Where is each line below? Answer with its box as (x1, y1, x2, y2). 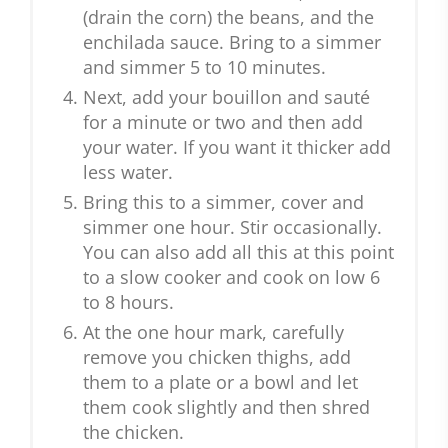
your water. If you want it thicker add (83, 135, 391, 160)
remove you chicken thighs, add (83, 345, 351, 370)
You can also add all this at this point (83, 240, 394, 265)
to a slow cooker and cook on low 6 (83, 265, 380, 290)
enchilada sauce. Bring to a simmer (83, 30, 381, 55)
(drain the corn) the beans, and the (83, 5, 374, 30)
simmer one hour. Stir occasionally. (83, 215, 382, 240)
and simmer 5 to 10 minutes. (83, 55, 326, 80)
